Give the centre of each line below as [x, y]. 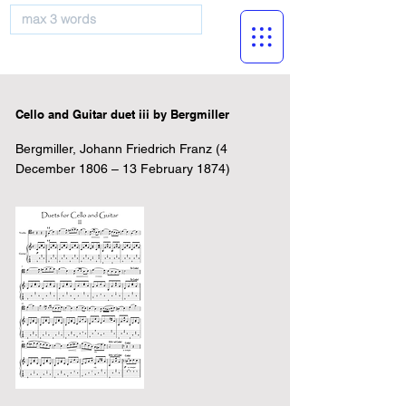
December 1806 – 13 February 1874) [123, 169]
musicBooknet [106, 53]
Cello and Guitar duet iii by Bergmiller [122, 114]
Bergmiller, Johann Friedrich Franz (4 [121, 149]
